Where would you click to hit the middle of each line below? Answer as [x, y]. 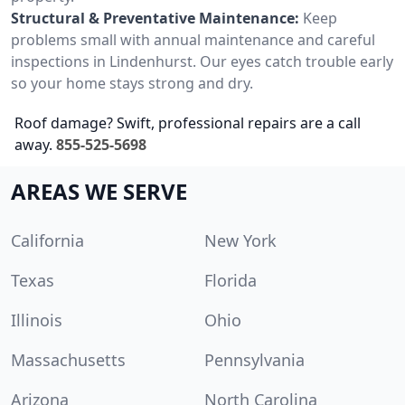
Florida [231, 280]
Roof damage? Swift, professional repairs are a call [188, 122]
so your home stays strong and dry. [132, 83]
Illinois [37, 320]
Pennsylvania [254, 359]
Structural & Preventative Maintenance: [155, 18]
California [47, 240]
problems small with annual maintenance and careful [193, 39]
